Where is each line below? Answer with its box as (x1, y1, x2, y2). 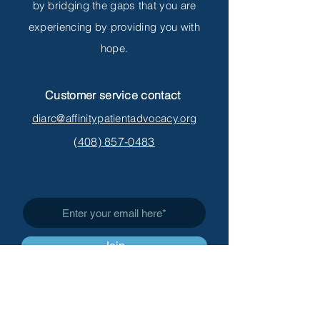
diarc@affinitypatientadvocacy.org (31, 111, 197, 126)
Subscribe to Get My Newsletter (34, 211, 195, 226)
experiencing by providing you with (28, 20, 201, 34)
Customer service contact (45, 88, 184, 103)
